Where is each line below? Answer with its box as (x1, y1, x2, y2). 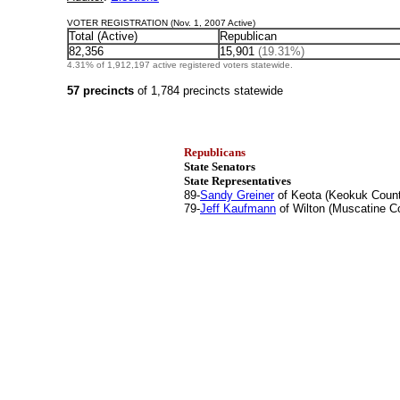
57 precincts (67, 84, 137, 97)
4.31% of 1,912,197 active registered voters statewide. (67, 60, 293, 70)
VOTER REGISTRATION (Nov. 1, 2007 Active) (67, 18, 255, 28)
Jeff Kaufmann (200, 202, 276, 215)
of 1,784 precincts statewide (137, 84, 283, 97)
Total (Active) (69, 29, 137, 43)
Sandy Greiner (200, 188, 274, 202)
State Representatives (184, 174, 291, 187)
